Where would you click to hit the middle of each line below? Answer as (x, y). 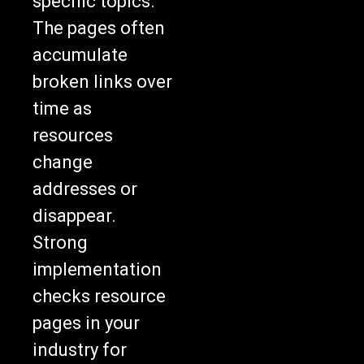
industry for (80, 350)
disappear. (74, 216)
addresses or (85, 189)
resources (73, 136)
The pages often (99, 28)
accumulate (80, 55)
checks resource (99, 297)
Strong (60, 243)
